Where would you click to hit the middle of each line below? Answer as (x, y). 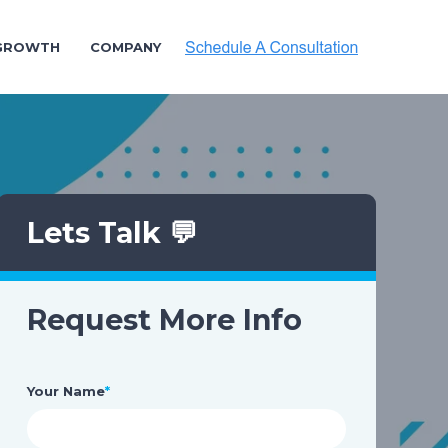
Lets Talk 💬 (111, 232)
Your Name (65, 391)
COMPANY (125, 47)
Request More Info (164, 319)
